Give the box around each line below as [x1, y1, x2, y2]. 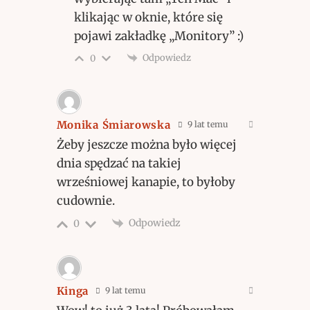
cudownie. [56, 193, 115, 209]
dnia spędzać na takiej [56, 156, 181, 172]
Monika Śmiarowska [56, 118, 171, 132]
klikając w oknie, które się [73, 9, 223, 25]
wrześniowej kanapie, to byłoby [56, 174, 235, 190]
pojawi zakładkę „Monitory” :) [73, 28, 244, 44]
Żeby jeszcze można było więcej [56, 137, 237, 153]
